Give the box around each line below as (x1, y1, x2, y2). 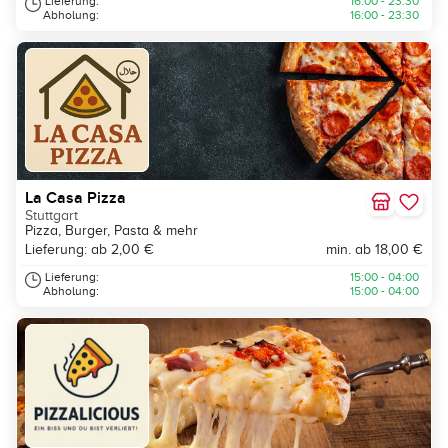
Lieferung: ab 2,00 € (25, 242, 154, 257)
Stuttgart (25, 208, 78, 223)
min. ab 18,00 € (326, 242, 423, 257)
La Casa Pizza (25, 188, 126, 208)
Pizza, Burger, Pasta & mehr (25, 223, 198, 238)
